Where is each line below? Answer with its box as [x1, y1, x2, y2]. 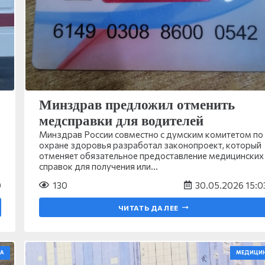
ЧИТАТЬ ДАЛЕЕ [118, 203, 179, 212]
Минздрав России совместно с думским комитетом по [38, 128, 263, 140]
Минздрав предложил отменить [38, 97, 235, 112]
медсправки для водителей [38, 113, 203, 128]
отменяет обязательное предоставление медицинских [38, 150, 264, 161]
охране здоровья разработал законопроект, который [38, 139, 261, 150]
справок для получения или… [38, 160, 158, 172]
